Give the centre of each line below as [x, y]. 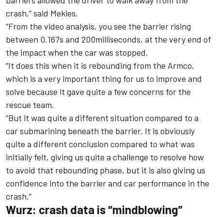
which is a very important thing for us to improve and [104, 79]
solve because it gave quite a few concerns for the [98, 92]
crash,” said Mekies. [42, 13]
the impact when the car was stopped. [77, 53]
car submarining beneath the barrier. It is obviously [100, 131]
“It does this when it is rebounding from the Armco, [100, 66]
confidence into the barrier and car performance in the [108, 183]
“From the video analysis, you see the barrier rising [98, 26]
